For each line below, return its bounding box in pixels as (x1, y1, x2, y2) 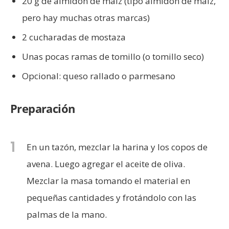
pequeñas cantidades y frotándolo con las (27, 192, 196, 203)
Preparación (10, 101, 75, 116)
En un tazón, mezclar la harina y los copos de (27, 141, 208, 153)
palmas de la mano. (27, 209, 107, 220)
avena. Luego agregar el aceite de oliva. (27, 158, 185, 170)
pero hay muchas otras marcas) (22, 12, 150, 24)
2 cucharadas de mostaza (22, 31, 126, 43)
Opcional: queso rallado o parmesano (22, 70, 175, 82)
